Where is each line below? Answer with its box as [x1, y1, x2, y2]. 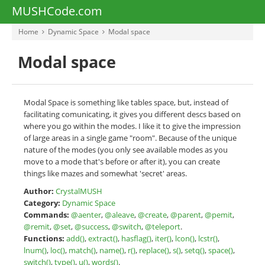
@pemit [205, 209, 232, 220]
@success [75, 221, 108, 232]
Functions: [24, 233, 64, 244]
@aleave [105, 209, 134, 220]
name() [99, 245, 124, 256]
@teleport [145, 221, 180, 232]
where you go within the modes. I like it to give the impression [24, 121, 241, 131]
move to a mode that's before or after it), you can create [24, 156, 220, 167]
